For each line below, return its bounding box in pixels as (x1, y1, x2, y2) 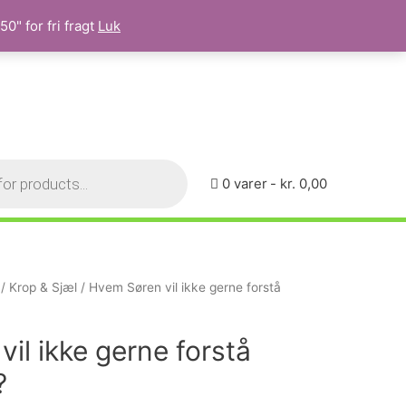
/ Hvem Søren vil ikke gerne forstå (77, 280, 281, 295)
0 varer (221, 175, 267, 192)
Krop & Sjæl (9, 280, 77, 295)
